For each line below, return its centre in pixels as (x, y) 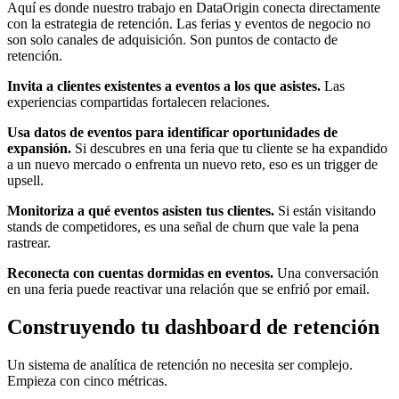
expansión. (39, 149)
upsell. (25, 181)
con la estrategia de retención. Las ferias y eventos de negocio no (189, 24)
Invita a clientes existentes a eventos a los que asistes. (164, 86)
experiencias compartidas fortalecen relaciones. (138, 102)
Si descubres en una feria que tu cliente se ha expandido (229, 149)
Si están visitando (325, 211)
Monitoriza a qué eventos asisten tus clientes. (141, 211)
